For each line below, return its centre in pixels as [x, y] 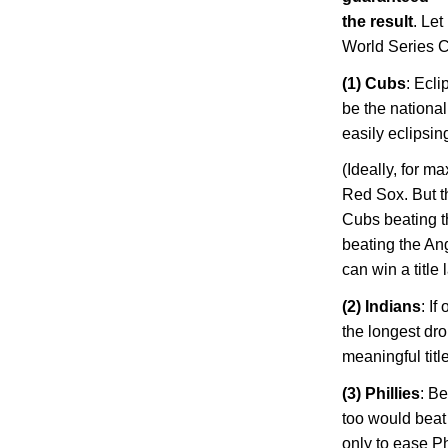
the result [377, 21]
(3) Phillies [381, 393]
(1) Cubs [374, 83]
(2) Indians [381, 307]
